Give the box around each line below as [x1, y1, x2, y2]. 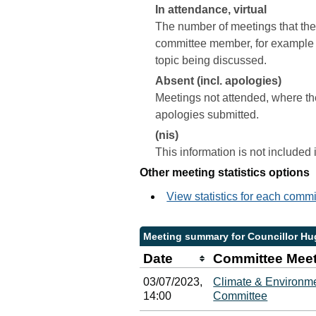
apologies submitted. [155, 109, 260, 121]
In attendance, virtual [155, 4, 267, 16]
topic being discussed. [155, 54, 267, 66]
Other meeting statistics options [140, 166, 310, 178]
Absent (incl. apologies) [155, 75, 282, 87]
